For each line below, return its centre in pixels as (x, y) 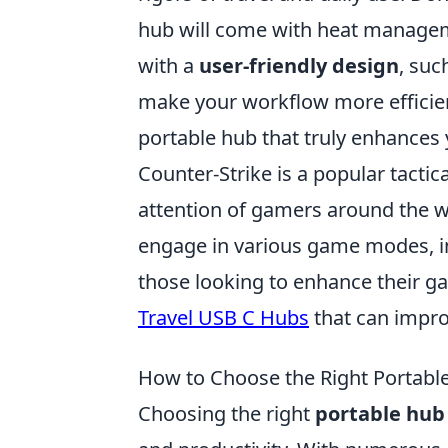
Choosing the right (226, 413)
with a (168, 65)
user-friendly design (299, 65)
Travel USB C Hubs (223, 317)
